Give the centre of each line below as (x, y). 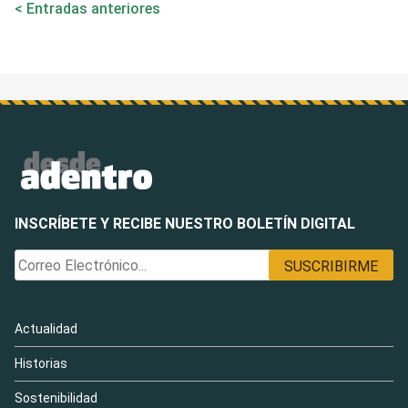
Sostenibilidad (56, 398)
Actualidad (46, 328)
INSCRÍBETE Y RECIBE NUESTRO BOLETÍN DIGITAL (185, 224)
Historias (41, 363)
